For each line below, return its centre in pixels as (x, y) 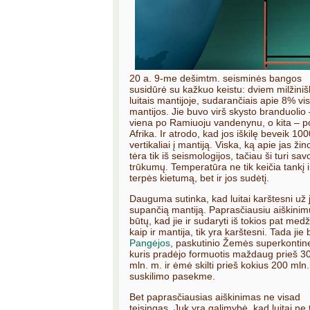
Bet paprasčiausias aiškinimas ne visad (215, 297)
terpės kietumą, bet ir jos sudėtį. (199, 178)
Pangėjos (150, 243)
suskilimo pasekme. (172, 276)
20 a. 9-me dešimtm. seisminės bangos (216, 79)
